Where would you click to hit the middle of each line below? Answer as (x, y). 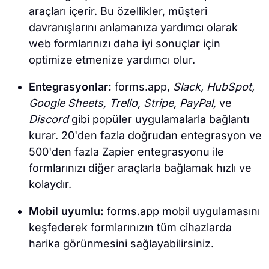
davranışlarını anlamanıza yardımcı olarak (133, 28)
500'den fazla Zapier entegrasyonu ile (126, 152)
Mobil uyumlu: (66, 211)
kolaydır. (50, 184)
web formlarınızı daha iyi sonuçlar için (125, 44)
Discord (49, 119)
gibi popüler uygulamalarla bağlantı (159, 119)
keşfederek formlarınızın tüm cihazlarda (130, 228)
